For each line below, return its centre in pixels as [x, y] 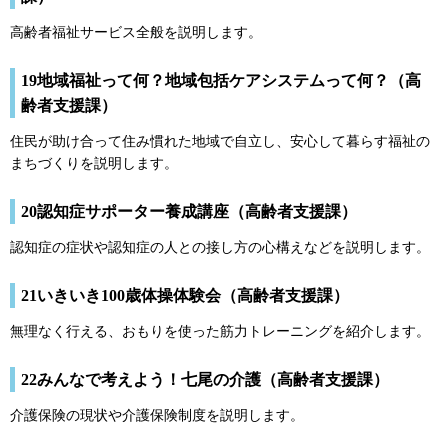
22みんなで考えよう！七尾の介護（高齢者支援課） [205, 380]
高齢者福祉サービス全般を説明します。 [136, 33]
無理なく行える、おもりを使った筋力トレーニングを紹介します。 [220, 332]
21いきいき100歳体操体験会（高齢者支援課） [185, 296]
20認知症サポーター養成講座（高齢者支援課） [189, 212]
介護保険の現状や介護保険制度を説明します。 [157, 416]
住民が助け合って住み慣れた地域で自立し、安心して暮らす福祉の [220, 142]
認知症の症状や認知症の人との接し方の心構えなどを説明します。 [220, 248]
